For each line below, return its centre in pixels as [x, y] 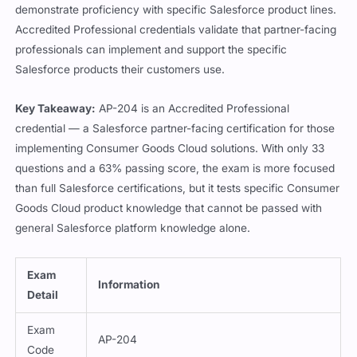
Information [129, 285]
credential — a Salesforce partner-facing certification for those [175, 129]
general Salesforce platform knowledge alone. [133, 228]
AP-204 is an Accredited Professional [193, 109]
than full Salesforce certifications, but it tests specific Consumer [178, 188]
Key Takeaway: [56, 109]
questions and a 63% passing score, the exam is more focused [175, 169]
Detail [43, 295]
